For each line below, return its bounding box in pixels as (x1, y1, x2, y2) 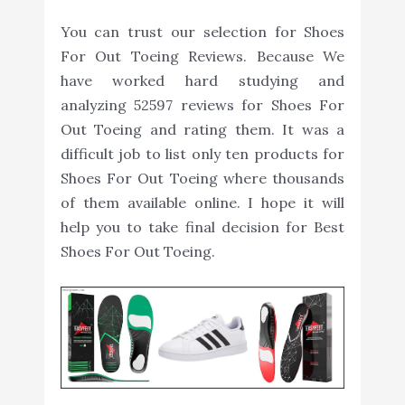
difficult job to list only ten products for (60, 144, 345, 163)
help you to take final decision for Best (60, 217, 345, 236)
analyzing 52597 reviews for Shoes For (60, 95, 345, 114)
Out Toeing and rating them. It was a (60, 119, 345, 138)
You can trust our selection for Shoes (60, 22, 345, 41)
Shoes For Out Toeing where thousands (60, 168, 345, 187)
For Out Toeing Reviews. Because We (60, 46, 345, 65)
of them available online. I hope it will (60, 193, 345, 212)
